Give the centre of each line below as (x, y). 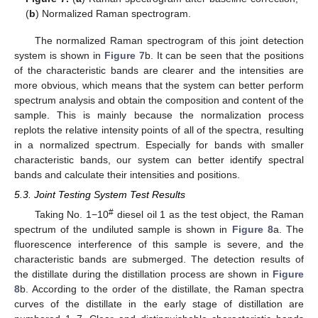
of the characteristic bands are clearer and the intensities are (159, 70)
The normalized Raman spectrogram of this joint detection (169, 40)
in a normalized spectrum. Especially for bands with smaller (159, 144)
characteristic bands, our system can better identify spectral (159, 159)
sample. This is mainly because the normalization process (159, 115)
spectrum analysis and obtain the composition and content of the (159, 100)
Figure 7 (124, 55)
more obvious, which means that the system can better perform (159, 85)
